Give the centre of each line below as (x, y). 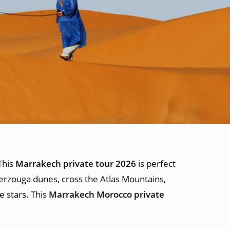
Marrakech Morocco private (107, 194)
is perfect (156, 164)
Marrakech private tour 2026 (76, 164)
